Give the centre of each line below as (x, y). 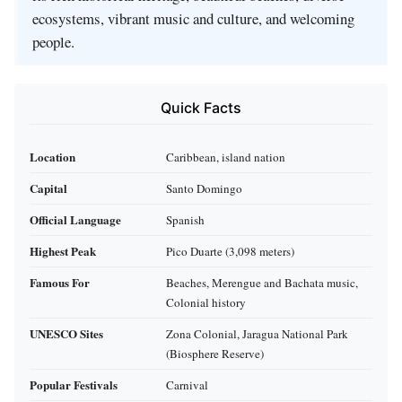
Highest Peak (63, 250)
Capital (48, 188)
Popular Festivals (74, 384)
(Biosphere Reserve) (215, 353)
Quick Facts (201, 108)
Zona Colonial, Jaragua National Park (257, 333)
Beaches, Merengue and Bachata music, (262, 282)
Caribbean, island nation (226, 157)
